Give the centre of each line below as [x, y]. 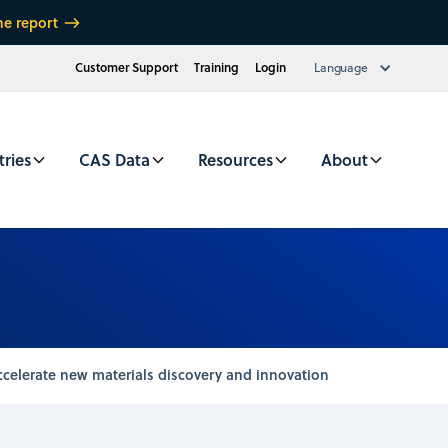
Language [340, 68]
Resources [235, 159]
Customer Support [126, 68]
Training [216, 68]
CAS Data [114, 159]
